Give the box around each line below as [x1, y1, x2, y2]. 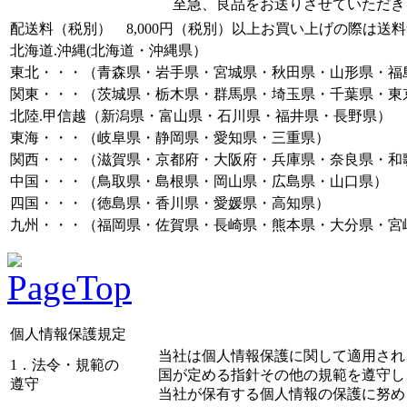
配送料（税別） [10, 20, 126, 36]
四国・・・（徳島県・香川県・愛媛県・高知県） [10, 194, 330, 211]
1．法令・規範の [10, 356, 119, 372]
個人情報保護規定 [10, 325, 126, 342]
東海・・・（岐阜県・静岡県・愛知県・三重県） [10, 129, 330, 145]
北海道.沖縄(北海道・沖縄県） [10, 42, 207, 58]
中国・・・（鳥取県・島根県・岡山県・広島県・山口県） [10, 173, 388, 189]
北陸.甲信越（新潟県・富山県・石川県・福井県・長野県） [10, 107, 392, 124]
